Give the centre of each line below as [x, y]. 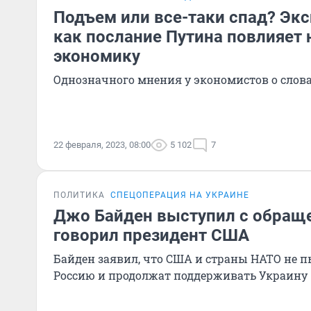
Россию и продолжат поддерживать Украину [180, 275]
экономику [97, 56]
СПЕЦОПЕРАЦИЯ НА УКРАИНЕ [180, 195]
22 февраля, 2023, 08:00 [102, 145]
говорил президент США [151, 235]
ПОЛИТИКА [79, 195]
